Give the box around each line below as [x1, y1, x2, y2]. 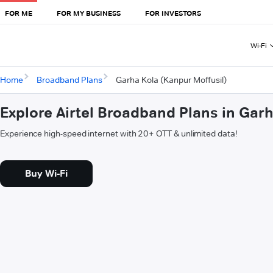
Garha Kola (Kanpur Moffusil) [115, 74, 227, 86]
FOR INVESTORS [145, 8, 201, 18]
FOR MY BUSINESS [57, 8, 121, 18]
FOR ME [5, 8, 32, 18]
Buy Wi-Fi [25, 168, 68, 180]
